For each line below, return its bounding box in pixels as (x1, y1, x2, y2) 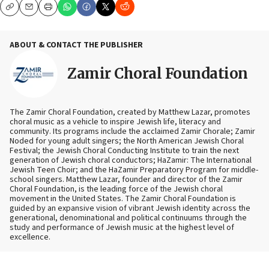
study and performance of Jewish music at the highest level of (10, 222, 234, 234)
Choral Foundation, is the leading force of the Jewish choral (10, 183, 223, 196)
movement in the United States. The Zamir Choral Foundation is (10, 193, 236, 205)
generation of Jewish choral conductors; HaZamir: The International (10, 154, 252, 167)
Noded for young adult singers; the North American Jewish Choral (10, 135, 244, 148)
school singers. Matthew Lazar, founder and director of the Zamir (10, 174, 243, 186)
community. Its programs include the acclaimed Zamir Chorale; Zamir (10, 125, 255, 138)
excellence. (10, 231, 50, 244)
